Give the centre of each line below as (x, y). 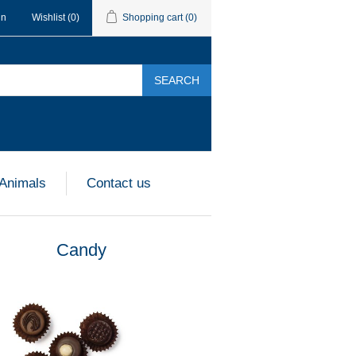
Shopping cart (153, 17)
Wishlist (48, 17)
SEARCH (177, 80)
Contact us (119, 183)
